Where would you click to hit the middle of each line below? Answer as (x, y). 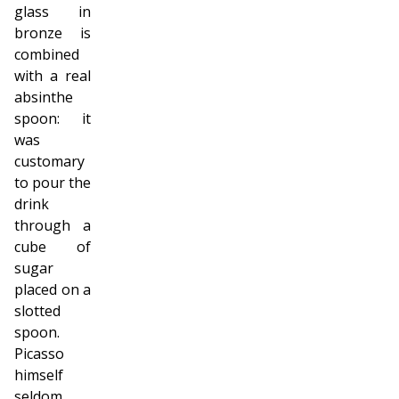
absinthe (44, 98)
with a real (53, 76)
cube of (53, 247)
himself (39, 375)
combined (47, 55)
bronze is (53, 33)
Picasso (39, 354)
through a (53, 226)
